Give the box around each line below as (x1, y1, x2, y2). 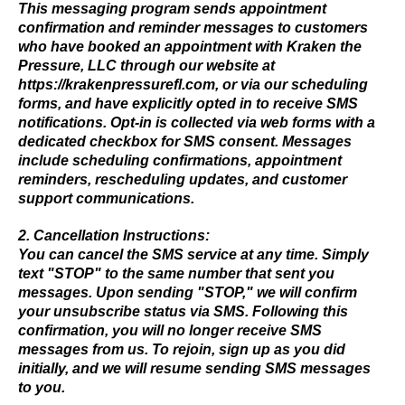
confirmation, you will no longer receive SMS (18, 323, 322, 338)
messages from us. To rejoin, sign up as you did (18, 342, 345, 357)
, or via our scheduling (215, 77, 368, 92)
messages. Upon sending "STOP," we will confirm (18, 285, 357, 300)
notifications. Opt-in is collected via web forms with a (18, 115, 375, 130)
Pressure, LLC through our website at (18, 58, 275, 73)
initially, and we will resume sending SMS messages (18, 361, 371, 376)
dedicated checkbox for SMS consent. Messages (18, 134, 352, 149)
